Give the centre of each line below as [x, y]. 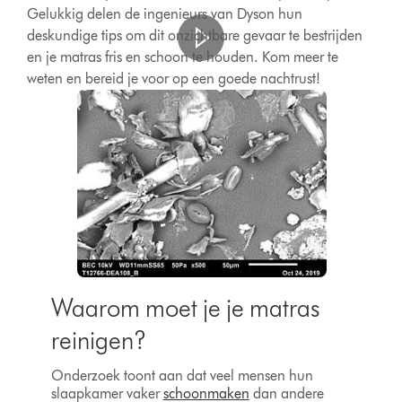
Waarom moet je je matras [185, 307]
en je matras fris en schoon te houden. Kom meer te [183, 57]
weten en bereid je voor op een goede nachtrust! [174, 79]
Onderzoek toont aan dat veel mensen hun [182, 375]
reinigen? [98, 340]
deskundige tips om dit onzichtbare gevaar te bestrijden [195, 35]
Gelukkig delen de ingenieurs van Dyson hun [165, 14]
